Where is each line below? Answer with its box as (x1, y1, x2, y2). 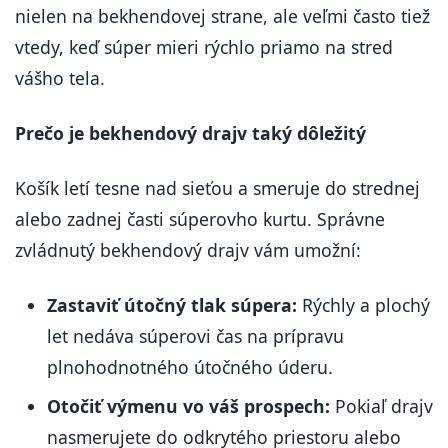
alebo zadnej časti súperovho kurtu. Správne (15, 207, 385, 231)
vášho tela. (15, 66, 105, 90)
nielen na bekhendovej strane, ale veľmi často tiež (15, 4, 430, 28)
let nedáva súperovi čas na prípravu (47, 324, 344, 348)
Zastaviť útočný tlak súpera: (47, 293, 297, 317)
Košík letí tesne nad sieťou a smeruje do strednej (15, 176, 420, 200)
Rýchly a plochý (297, 293, 430, 317)
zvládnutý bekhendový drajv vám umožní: (15, 238, 361, 262)
